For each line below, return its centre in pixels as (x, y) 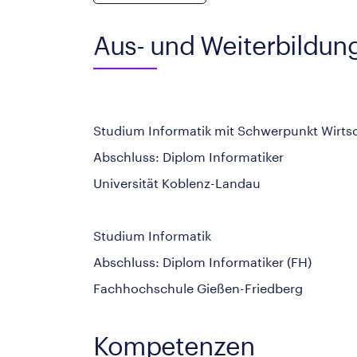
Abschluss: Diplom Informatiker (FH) (202, 262)
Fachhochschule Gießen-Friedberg (198, 288)
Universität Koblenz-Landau (177, 183)
